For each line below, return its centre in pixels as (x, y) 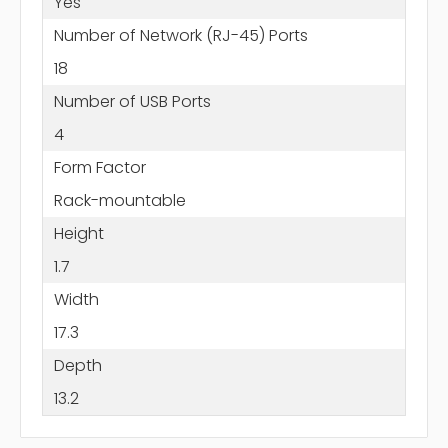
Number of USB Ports (132, 101)
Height (78, 233)
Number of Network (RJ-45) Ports (180, 35)
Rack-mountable (119, 200)
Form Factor (99, 167)
